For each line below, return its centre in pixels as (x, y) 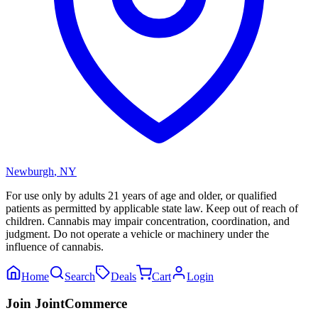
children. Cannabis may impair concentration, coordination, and (148, 221)
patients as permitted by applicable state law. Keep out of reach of (152, 208)
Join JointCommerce (66, 304)
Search (80, 276)
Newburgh (30, 171)
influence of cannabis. (55, 246)
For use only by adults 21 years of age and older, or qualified (141, 195)
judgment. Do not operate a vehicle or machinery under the (137, 234)
